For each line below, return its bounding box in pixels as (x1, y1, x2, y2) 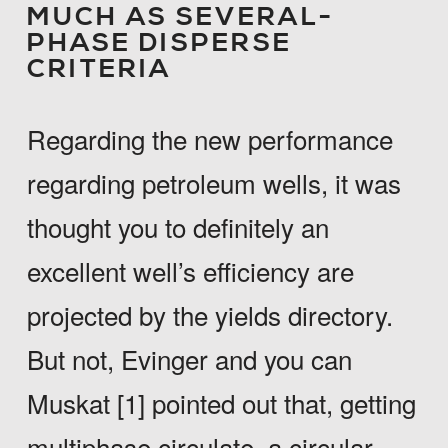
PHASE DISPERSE (26, 27, 292, 60)
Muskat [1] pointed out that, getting (26, 384, 416, 422)
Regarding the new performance (26, 120, 393, 158)
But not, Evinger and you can (26, 340, 352, 378)
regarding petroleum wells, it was (26, 164, 401, 202)
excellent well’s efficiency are (26, 252, 354, 290)
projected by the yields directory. (26, 296, 393, 334)
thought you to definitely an (26, 208, 329, 246)
